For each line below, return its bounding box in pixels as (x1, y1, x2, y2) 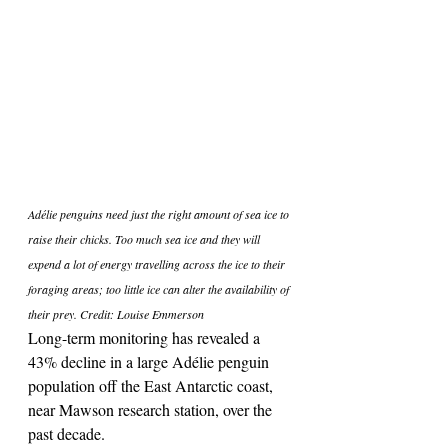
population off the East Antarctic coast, (28, 374, 277, 396)
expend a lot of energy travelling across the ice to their (28, 255, 288, 272)
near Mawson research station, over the (28, 398, 276, 420)
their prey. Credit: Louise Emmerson (28, 305, 204, 322)
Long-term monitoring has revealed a (28, 326, 264, 348)
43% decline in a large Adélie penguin (28, 350, 273, 372)
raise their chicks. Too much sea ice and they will (28, 230, 263, 247)
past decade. (28, 422, 105, 444)
